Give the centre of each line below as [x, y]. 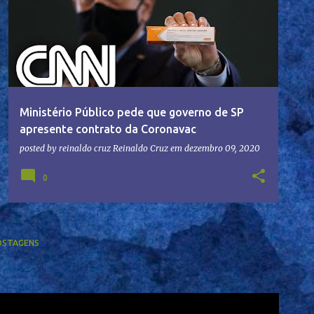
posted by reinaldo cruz [66, 149]
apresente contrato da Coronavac [108, 129]
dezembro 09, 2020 [222, 149]
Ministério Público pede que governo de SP [132, 112]
